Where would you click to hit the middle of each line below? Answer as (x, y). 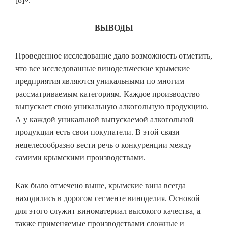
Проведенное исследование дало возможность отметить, (114, 56)
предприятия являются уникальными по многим (100, 81)
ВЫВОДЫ (114, 28)
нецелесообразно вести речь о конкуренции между (104, 145)
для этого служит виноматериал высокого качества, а (108, 211)
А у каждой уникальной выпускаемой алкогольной (105, 120)
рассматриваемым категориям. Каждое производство (108, 94)
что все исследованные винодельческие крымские (103, 69)
